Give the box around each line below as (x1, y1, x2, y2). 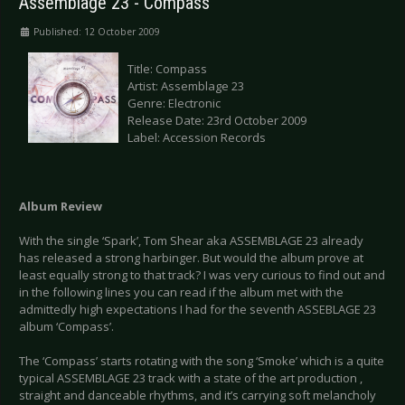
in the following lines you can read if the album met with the (19, 284, 344, 301)
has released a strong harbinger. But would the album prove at (19, 250, 363, 267)
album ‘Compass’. (19, 318, 114, 335)
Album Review (19, 198, 102, 215)
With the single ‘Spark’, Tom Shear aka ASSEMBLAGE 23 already (19, 232, 363, 250)
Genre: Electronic (127, 95, 221, 112)
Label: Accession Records (127, 129, 266, 146)
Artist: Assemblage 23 (127, 78, 244, 95)
